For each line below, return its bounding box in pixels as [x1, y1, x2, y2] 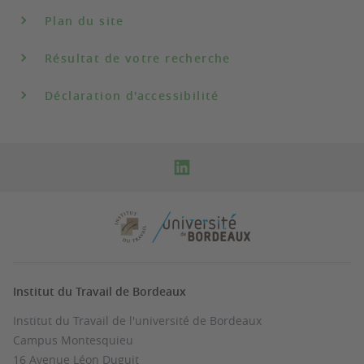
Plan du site [45, 13, 124, 28]
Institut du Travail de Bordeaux [13, 284, 186, 299]
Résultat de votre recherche [45, 50, 231, 66]
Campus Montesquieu [13, 332, 133, 348]
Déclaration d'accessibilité [45, 88, 219, 103]
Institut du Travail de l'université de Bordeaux [13, 313, 262, 328]
